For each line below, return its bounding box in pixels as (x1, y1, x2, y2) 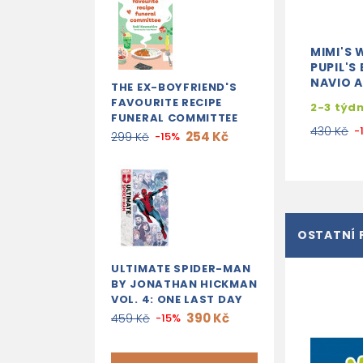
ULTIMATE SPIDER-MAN (111, 261, 251, 276)
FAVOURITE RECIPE (111, 95, 223, 110)
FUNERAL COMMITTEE (111, 110, 238, 126)
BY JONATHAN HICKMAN (111, 276, 258, 292)
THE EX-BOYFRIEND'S (111, 79, 237, 95)
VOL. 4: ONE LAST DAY (111, 292, 243, 307)
